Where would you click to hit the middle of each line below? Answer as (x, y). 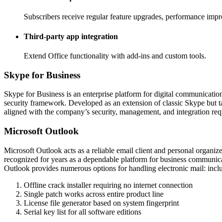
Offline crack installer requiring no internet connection (108, 185)
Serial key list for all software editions (83, 212)
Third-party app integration (71, 36)
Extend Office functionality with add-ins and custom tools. (115, 55)
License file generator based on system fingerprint (101, 203)
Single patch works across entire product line (94, 194)
